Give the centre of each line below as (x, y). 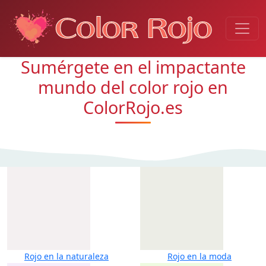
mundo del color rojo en (133, 87)
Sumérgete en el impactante (133, 67)
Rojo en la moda (199, 256)
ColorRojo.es (133, 107)
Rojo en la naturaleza (66, 256)
